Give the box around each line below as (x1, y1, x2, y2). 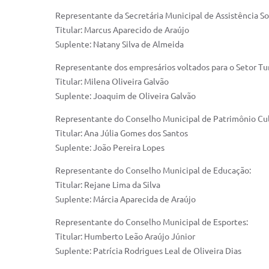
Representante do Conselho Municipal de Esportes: (55, 217, 248, 227)
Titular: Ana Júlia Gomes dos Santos (55, 128, 188, 138)
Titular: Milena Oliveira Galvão (55, 77, 169, 86)
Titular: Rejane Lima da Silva (55, 180, 160, 190)
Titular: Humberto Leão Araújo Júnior (55, 232, 195, 241)
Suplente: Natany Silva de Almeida (55, 40, 184, 49)
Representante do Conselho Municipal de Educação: (55, 166, 251, 175)
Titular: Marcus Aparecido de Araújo (55, 25, 189, 35)
